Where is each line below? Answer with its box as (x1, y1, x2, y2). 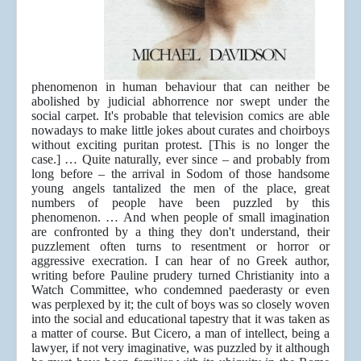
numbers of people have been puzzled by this (31, 196, 330, 210)
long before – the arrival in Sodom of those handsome (31, 167, 330, 181)
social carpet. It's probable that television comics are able (31, 109, 330, 123)
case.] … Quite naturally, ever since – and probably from (31, 152, 330, 167)
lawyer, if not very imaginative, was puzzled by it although (31, 341, 330, 355)
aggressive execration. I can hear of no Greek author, (31, 254, 330, 268)
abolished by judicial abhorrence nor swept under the (31, 94, 330, 109)
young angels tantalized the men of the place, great (31, 181, 330, 196)
